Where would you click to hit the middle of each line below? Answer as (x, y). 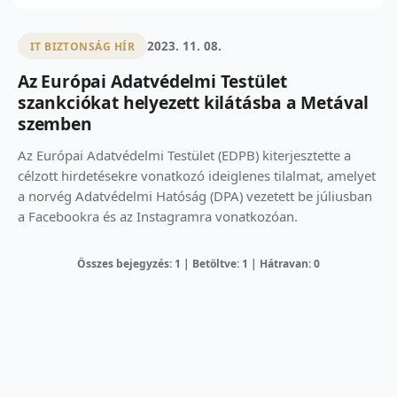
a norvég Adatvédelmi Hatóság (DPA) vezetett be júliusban (195, 195)
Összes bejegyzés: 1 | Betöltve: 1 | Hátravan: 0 (198, 263)
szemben (55, 123)
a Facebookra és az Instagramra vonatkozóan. (158, 216)
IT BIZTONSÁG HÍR (82, 46)
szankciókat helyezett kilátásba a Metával (194, 102)
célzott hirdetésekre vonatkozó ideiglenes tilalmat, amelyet (197, 175)
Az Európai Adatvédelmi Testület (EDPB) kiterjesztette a (184, 155)
